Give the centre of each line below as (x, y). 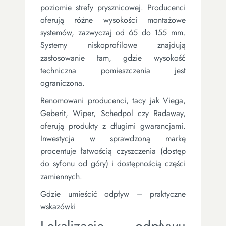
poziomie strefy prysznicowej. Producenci (113, 7)
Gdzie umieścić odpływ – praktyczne (113, 194)
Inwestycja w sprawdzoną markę (113, 138)
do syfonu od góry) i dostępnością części (113, 163)
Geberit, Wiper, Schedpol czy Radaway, (113, 113)
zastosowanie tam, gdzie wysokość (113, 58)
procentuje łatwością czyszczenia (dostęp (113, 151)
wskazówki (58, 206)
